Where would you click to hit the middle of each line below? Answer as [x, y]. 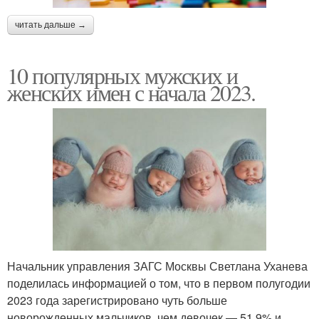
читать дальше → [51, 25]
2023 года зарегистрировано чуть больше [117, 300]
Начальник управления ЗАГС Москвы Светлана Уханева [157, 266]
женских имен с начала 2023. [131, 92]
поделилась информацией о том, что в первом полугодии [159, 283]
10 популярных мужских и [122, 75]
